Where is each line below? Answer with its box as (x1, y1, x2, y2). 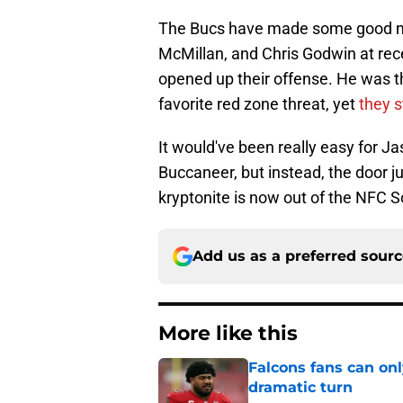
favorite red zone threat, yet (158, 94, 359, 114)
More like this (158, 321, 298, 346)
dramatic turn (248, 379, 353, 397)
